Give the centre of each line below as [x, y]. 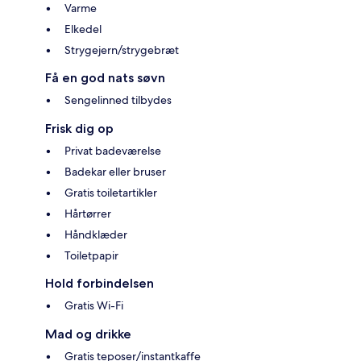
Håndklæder [96, 235]
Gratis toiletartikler [111, 193]
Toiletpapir [91, 256]
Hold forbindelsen [100, 284]
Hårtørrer [88, 214]
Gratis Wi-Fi [94, 306]
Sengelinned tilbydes [118, 100]
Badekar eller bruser [115, 172]
